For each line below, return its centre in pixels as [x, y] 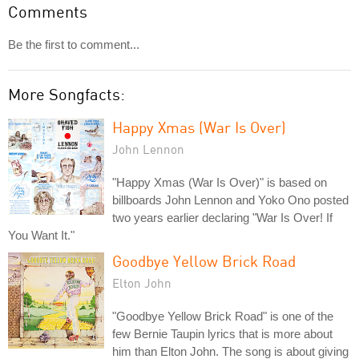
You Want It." [41, 235]
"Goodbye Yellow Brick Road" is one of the [223, 316]
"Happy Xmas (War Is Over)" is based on [220, 182]
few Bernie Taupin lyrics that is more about [222, 333]
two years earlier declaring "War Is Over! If [222, 217]
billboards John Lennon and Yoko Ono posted [230, 200]
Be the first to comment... [74, 44]
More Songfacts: [67, 94]
